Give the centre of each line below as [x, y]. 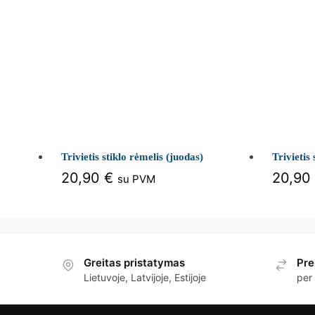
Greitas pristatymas [134, 263]
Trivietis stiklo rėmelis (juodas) [133, 156]
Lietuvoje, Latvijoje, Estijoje [145, 278]
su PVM [137, 179]
